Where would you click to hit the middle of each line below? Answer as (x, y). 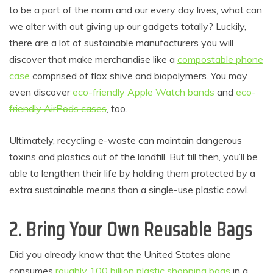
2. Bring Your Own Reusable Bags (131, 230)
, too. (117, 108)
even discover (41, 92)
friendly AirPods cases (58, 108)
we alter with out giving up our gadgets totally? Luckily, (128, 26)
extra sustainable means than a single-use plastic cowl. (129, 190)
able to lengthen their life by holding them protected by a (132, 173)
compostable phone (220, 59)
